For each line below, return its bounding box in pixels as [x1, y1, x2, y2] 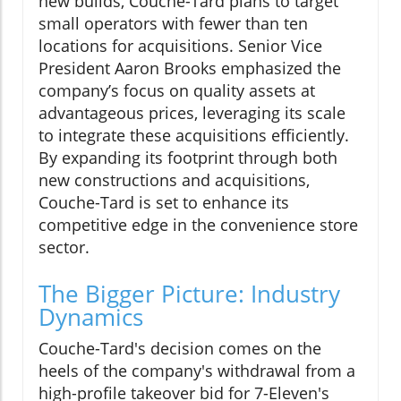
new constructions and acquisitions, [38, 168, 310, 191]
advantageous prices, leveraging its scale [38, 101, 346, 124]
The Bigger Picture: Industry [38, 277, 340, 310]
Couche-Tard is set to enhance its [38, 191, 289, 213]
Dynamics [38, 300, 143, 333]
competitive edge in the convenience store [38, 213, 358, 235]
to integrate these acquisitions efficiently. [38, 124, 349, 146]
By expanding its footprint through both [38, 146, 337, 168]
